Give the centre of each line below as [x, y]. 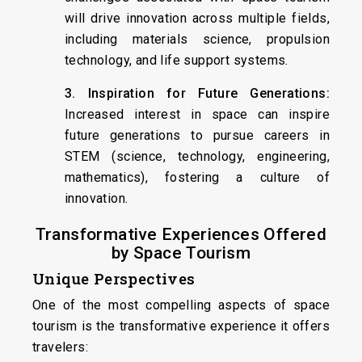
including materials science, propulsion [197, 39]
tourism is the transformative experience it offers [181, 326]
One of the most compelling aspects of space [181, 305]
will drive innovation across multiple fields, [197, 18]
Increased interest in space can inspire [197, 114]
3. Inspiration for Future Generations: [197, 93]
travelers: [61, 347]
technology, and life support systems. [177, 60]
